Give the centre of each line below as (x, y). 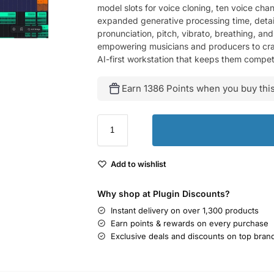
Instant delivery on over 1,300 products (184, 210)
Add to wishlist (138, 164)
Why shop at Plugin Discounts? (163, 193)
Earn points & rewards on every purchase (189, 223)
